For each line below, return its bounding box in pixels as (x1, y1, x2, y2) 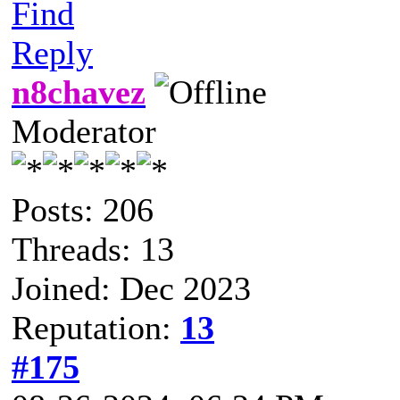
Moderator (12, 112, 156, 150)
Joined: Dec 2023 (12, 269, 251, 307)
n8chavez (12, 72, 146, 111)
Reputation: (12, 308, 180, 346)
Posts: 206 (12, 190, 154, 229)
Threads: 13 (12, 229, 174, 268)
